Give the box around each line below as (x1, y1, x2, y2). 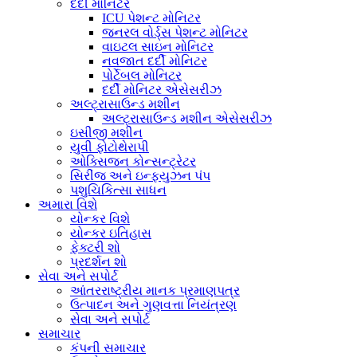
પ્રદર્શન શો (70, 254, 127, 269)
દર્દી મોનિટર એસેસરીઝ (102, 82, 222, 96)
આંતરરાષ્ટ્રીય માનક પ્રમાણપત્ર (70, 283, 240, 297)
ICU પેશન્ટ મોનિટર (102, 10, 201, 25)
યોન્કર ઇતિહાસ (70, 226, 151, 240)
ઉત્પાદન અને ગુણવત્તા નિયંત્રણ (70, 297, 237, 312)
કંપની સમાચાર (70, 340, 146, 355)
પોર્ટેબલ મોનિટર (102, 68, 182, 82)
